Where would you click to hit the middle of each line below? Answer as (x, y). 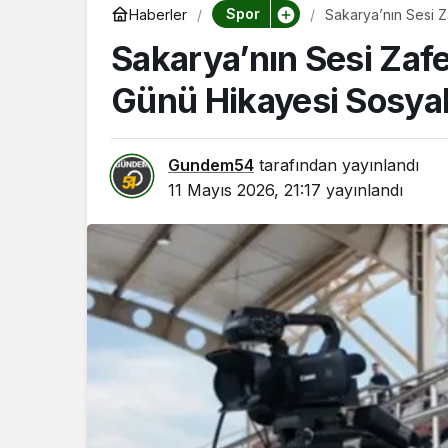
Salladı (346, 31)
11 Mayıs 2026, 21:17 (244, 190)
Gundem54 (211, 165)
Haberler (158, 14)
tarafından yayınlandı (336, 165)
